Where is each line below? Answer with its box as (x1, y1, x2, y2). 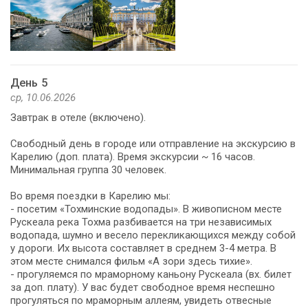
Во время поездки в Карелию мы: (10, 189, 170, 202)
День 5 (10, 76, 47, 89)
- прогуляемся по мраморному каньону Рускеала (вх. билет (10, 267, 291, 280)
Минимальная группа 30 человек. (10, 163, 166, 176)
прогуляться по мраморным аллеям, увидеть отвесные (10, 294, 272, 307)
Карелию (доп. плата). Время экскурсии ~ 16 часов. (10, 150, 255, 163)
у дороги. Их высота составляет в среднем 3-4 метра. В (10, 241, 276, 254)
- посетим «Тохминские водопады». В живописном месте (10, 202, 282, 215)
